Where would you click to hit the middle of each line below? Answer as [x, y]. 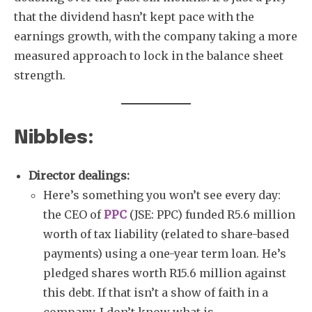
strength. [40, 75]
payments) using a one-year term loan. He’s [165, 253]
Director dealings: [79, 175]
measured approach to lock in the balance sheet [149, 55]
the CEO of [73, 214]
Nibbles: [54, 138]
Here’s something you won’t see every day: [162, 195]
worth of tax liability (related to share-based [166, 234]
